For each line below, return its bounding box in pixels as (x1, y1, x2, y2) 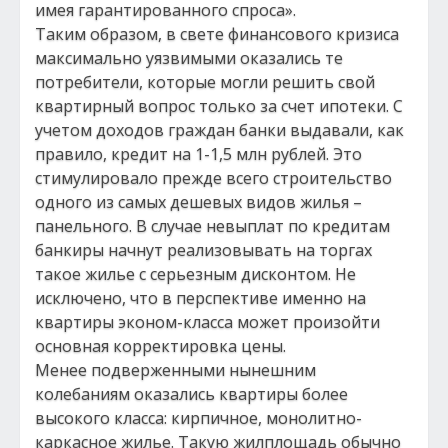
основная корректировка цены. (35, 335, 286, 357)
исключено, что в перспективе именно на (35, 287, 366, 309)
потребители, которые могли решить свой (35, 71, 375, 93)
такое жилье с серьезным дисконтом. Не (35, 263, 356, 285)
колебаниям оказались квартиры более (35, 383, 348, 405)
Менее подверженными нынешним (35, 359, 316, 381)
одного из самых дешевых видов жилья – (35, 191, 362, 213)
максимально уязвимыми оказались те (35, 47, 343, 69)
